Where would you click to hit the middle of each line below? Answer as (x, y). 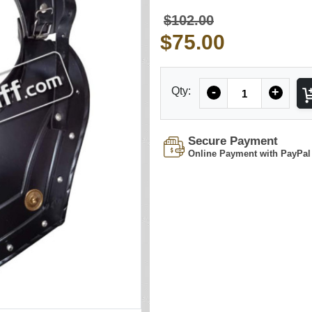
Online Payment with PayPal (249, 154)
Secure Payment (233, 141)
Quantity (247, 85)
